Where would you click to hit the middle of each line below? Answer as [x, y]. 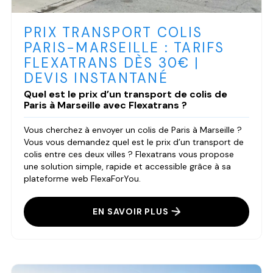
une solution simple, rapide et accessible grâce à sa [127, 166]
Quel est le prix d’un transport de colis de [125, 94]
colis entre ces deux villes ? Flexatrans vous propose [129, 154]
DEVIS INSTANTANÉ [96, 78]
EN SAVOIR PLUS [131, 211]
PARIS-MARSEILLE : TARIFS [124, 48]
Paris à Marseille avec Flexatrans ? [105, 105]
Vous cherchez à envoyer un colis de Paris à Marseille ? [133, 129]
